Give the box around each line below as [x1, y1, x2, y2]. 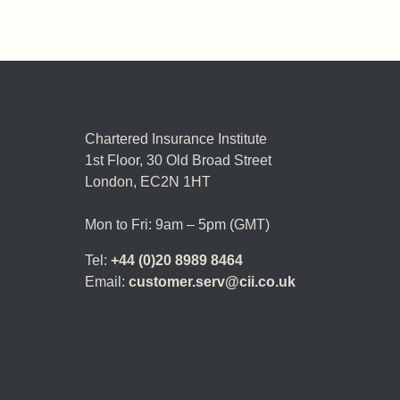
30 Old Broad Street [146, 152, 271, 168]
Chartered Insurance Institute [85, 130, 267, 146]
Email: [85, 273, 129, 289]
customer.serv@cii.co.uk [129, 273, 296, 289]
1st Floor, [85, 152, 146, 168]
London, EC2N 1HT [85, 173, 211, 189]
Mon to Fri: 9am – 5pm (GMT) [85, 216, 270, 232]
